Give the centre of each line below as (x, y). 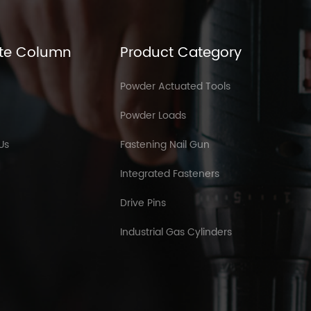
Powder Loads (153, 115)
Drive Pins (143, 203)
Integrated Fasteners (169, 174)
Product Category (180, 53)
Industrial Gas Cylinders (176, 232)
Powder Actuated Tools (175, 86)
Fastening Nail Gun (165, 144)
